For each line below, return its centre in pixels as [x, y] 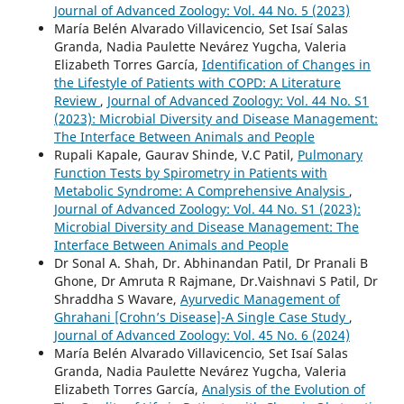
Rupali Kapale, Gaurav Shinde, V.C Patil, [175, 155]
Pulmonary [330, 155]
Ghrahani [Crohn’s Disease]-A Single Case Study [201, 317]
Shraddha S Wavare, [117, 299]
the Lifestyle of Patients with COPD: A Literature [197, 83]
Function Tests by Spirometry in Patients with [190, 173]
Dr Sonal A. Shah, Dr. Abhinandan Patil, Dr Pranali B [211, 263]
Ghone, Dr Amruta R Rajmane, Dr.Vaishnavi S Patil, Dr [216, 281]
